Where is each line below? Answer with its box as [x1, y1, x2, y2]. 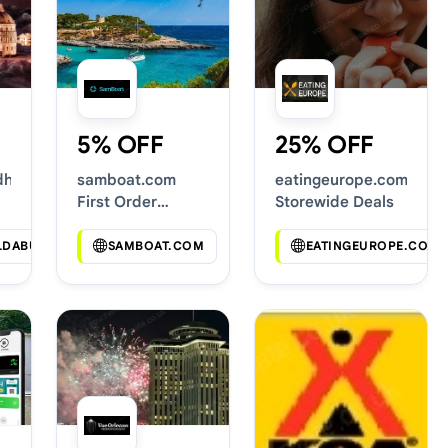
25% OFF [275, 129, 374, 160]
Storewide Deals [275, 191, 394, 211]
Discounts [77, 213, 150, 233]
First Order [77, 191, 157, 211]
